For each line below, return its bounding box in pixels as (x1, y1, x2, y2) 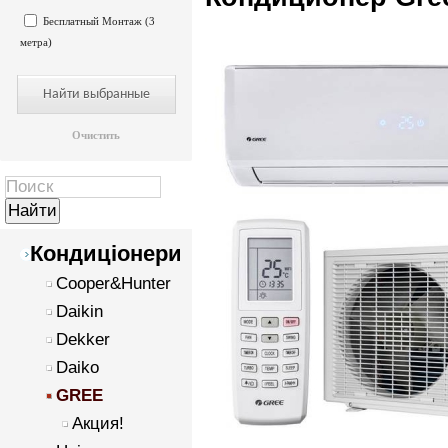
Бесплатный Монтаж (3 (43, 15, 155, 27)
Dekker (56, 330, 110, 349)
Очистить (72, 129, 120, 141)
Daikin (56, 302, 103, 321)
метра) (20, 36, 52, 48)
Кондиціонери (30, 241, 182, 266)
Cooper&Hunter (56, 274, 171, 293)
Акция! (72, 414, 124, 433)
